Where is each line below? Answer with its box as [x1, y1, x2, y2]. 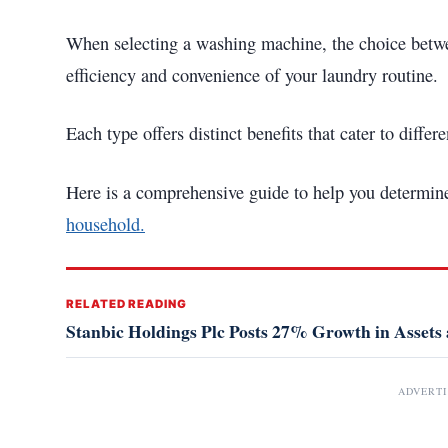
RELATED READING [66, 296, 187, 311]
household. [66, 211, 145, 236]
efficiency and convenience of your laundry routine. [66, 62, 438, 87]
